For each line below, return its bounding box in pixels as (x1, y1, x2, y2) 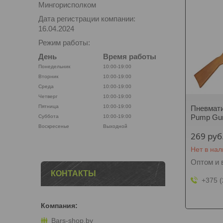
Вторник (38, 74, 58, 79)
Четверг (38, 94, 58, 99)
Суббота (38, 113, 59, 119)
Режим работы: (38, 38, 90, 47)
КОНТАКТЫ (51, 169, 96, 178)
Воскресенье (38, 123, 69, 129)
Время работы (103, 52, 156, 61)
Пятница (38, 104, 59, 109)
